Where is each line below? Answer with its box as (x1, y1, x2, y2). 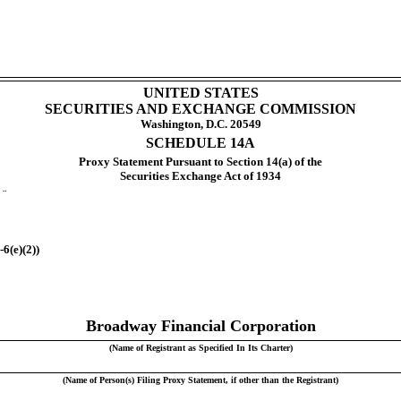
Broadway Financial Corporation (85, 317, 316, 336)
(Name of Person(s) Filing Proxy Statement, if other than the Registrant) (63, 375, 338, 386)
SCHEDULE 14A (146, 135, 255, 151)
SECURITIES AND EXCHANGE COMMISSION (45, 101, 356, 117)
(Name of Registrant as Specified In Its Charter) (108, 343, 293, 354)
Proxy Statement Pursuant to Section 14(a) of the (79, 155, 322, 169)
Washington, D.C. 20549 (140, 117, 261, 132)
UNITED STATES (142, 85, 259, 101)
